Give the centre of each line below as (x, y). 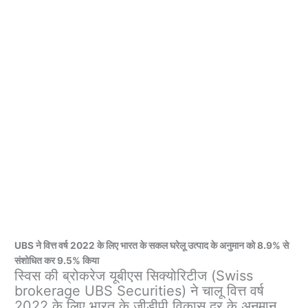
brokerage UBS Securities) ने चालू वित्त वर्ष (140, 291)
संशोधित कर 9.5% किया (57, 261)
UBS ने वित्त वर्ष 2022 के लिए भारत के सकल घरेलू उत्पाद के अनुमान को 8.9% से (152, 246)
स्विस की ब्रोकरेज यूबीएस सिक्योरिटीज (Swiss (134, 276)
